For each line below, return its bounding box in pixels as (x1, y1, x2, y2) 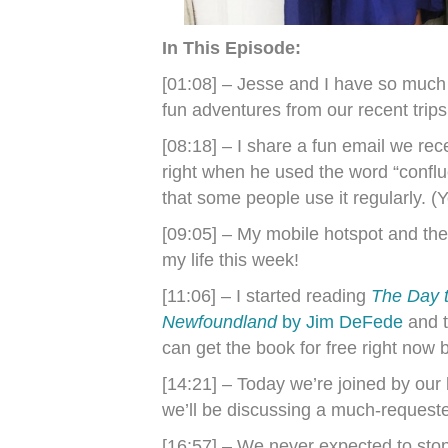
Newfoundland (162, 312, 277, 333)
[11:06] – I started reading (162, 286, 371, 307)
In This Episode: (162, 38, 301, 59)
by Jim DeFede (277, 312, 403, 333)
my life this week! (162, 250, 299, 271)
